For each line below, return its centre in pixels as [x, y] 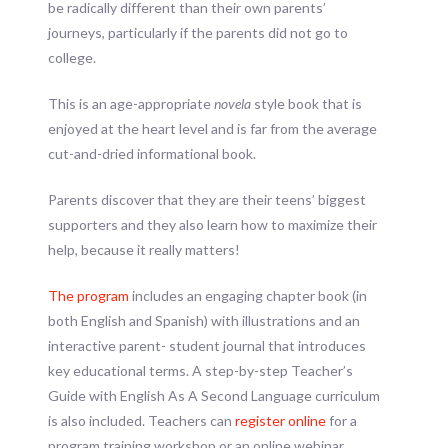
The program [88, 295]
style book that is [306, 103]
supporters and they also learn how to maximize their [212, 224]
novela [232, 103]
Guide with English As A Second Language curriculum [213, 395]
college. [71, 57]
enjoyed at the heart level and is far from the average [212, 128]
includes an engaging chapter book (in [247, 295]
